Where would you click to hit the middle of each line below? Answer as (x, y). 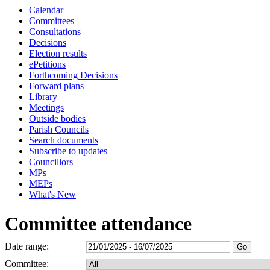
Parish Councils (59, 129)
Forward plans (56, 86)
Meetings (46, 108)
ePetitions (47, 64)
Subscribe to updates (68, 151)
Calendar (46, 10)
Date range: (27, 246)
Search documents (64, 140)
